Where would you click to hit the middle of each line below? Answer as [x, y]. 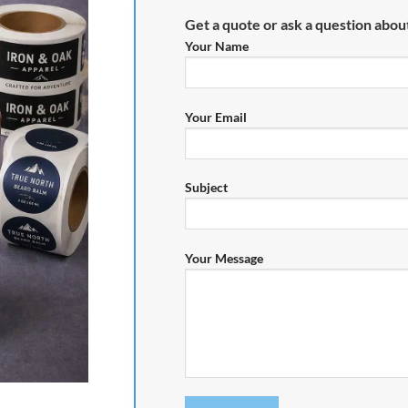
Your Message [224, 258]
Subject [207, 188]
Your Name [217, 46]
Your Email [216, 117]
